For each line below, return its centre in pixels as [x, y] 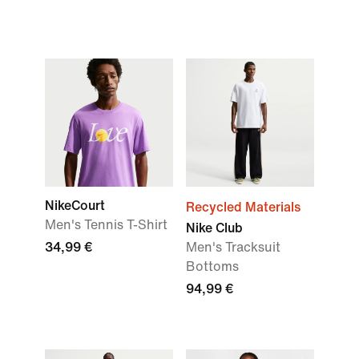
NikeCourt [75, 206]
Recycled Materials [243, 207]
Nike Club [214, 228]
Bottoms [212, 266]
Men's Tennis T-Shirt [106, 225]
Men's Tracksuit [233, 247]
